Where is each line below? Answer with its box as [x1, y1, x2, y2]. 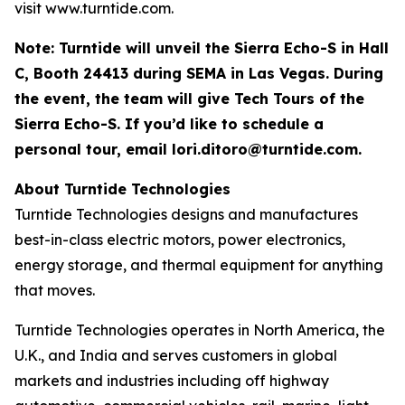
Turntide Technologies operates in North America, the [14, 321, 385, 339]
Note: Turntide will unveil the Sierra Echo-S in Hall [14, 39, 389, 57]
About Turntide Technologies [14, 180, 240, 198]
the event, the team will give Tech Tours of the [14, 89, 364, 108]
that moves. [14, 281, 99, 299]
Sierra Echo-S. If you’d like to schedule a [14, 115, 324, 133]
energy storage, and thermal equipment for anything [14, 256, 383, 274]
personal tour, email [14, 140, 167, 158]
